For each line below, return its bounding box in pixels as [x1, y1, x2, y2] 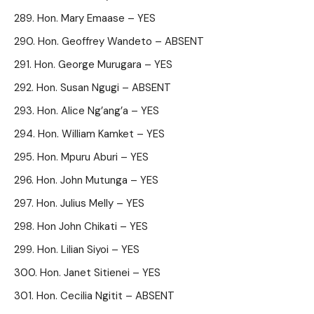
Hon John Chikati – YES [37, 219, 148, 233]
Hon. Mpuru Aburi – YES [37, 150, 149, 164]
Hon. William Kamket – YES [38, 127, 165, 141]
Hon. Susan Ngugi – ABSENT [36, 81, 171, 95]
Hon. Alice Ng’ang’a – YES [37, 104, 159, 118]
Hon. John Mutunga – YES [36, 173, 158, 187]
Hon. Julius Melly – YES [36, 196, 144, 210]
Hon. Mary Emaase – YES [37, 11, 156, 25]
